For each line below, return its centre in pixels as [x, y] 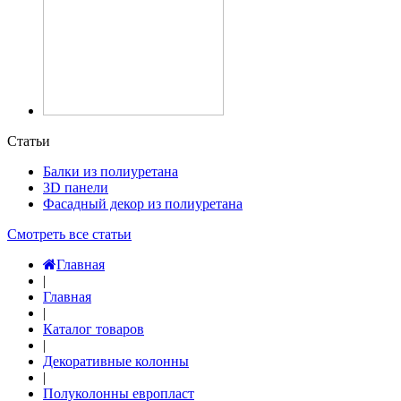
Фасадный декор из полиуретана [143, 204]
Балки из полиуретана [111, 171]
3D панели [76, 188]
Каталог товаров [94, 329]
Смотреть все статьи [69, 234]
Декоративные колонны [116, 361]
